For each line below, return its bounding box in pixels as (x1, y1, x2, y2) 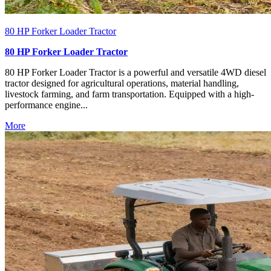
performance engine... (5, 100, 88, 110)
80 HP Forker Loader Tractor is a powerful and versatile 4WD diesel (5, 67, 266, 77)
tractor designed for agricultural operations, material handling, (5, 78, 239, 88)
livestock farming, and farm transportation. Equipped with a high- (5, 89, 254, 99)
